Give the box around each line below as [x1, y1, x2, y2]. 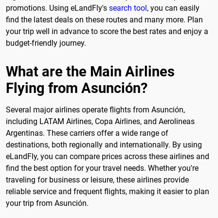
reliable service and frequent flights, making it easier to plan [6, 186, 209, 196]
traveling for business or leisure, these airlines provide [6, 175, 189, 184]
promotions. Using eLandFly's [6, 3, 109, 13]
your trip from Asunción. [6, 198, 89, 208]
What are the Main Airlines [6, 63, 175, 80]
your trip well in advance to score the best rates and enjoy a [6, 26, 208, 36]
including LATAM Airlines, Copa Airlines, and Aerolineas [6, 116, 195, 126]
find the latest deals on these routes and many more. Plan [6, 15, 203, 24]
